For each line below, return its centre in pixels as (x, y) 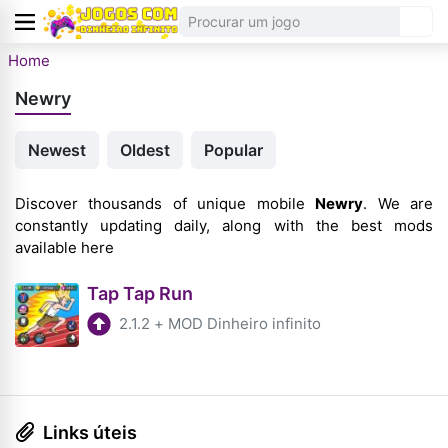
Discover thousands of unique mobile (165, 203)
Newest (57, 150)
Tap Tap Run (140, 293)
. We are (398, 203)
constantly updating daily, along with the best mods (224, 225)
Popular (233, 150)
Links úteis (90, 432)
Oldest (145, 150)
